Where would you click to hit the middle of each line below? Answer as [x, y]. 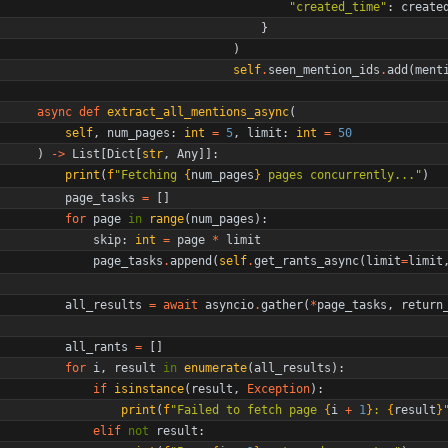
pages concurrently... [338, 174]
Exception [278, 388]
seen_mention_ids [324, 69]
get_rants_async [306, 260]
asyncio [229, 304]
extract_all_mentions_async [198, 111]
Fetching [152, 174]
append [191, 260]
